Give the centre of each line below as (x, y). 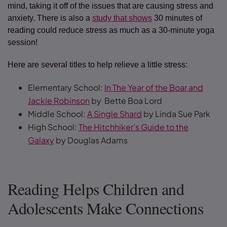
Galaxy (41, 140)
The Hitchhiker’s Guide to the (134, 127)
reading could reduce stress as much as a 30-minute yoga (111, 30)
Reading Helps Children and (96, 189)
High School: (53, 127)
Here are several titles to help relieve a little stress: (100, 65)
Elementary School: (66, 87)
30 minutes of (177, 18)
